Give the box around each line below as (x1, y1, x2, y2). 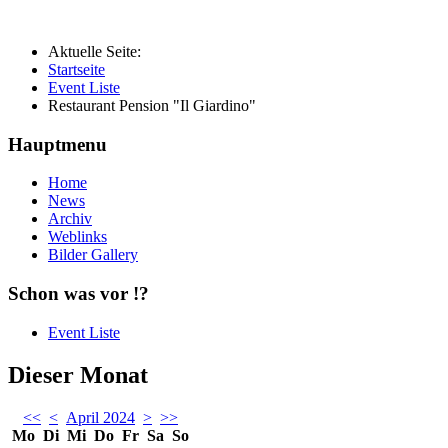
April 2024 (66, 408, 135, 426)
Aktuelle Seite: (48, 42, 149, 60)
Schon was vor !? (8, 283, 149, 305)
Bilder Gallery (48, 246, 138, 264)
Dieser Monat (8, 361, 148, 388)
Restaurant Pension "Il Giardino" (48, 96, 256, 114)
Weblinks (48, 228, 107, 246)
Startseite (48, 60, 105, 78)
